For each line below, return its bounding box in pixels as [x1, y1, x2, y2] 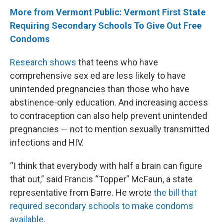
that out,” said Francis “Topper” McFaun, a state [10, 174, 193, 185]
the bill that [154, 187, 197, 198]
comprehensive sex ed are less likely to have [10, 70, 186, 81]
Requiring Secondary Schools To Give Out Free [10, 20, 202, 31]
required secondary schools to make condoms [10, 201, 193, 212]
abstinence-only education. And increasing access [10, 97, 208, 108]
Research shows [10, 57, 76, 68]
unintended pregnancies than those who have [10, 84, 189, 95]
